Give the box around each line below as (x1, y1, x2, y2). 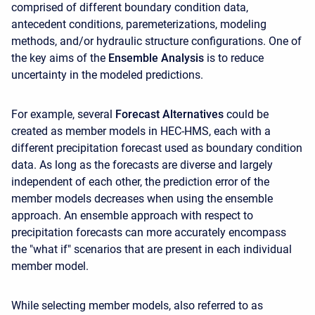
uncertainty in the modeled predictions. (11, 68, 203, 82)
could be (224, 108, 269, 121)
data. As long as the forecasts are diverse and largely (11, 158, 273, 172)
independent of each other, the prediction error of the (11, 175, 269, 188)
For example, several (11, 108, 115, 121)
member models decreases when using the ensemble (11, 192, 273, 205)
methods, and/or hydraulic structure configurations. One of (11, 34, 302, 48)
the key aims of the (11, 51, 108, 65)
